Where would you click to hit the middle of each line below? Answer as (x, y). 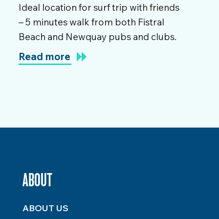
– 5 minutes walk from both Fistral (91, 22)
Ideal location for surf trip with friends (99, 7)
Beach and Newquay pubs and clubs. (98, 37)
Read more (44, 56)
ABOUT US (45, 208)
